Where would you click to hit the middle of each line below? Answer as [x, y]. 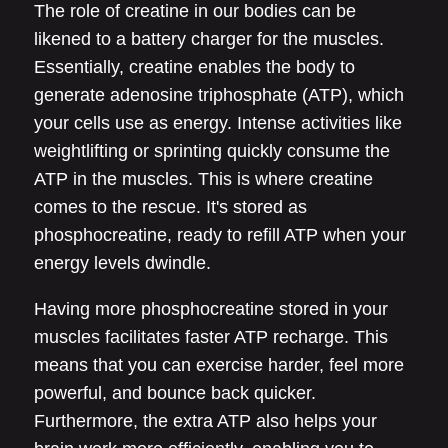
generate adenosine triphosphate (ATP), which [219, 95]
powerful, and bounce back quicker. [175, 393]
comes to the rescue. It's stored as [170, 207]
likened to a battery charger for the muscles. [209, 39]
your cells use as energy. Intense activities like [218, 123]
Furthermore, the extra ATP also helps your [205, 421]
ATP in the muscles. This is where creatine [203, 179]
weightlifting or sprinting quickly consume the [212, 151]
